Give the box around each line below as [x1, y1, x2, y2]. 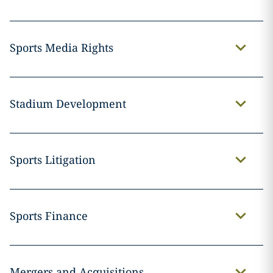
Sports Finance [9, 208, 88, 224]
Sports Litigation [9, 152, 96, 168]
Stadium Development [9, 96, 126, 112]
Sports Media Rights [9, 40, 113, 55]
